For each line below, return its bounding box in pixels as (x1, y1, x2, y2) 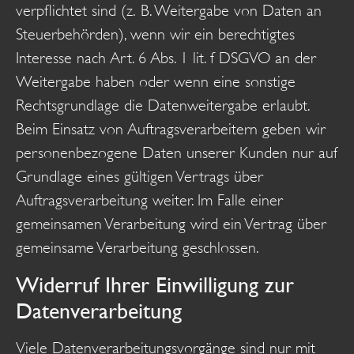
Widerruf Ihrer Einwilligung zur (16, 271, 294, 297)
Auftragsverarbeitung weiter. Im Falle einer (16, 191, 283, 210)
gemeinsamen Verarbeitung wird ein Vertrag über (16, 215, 326, 234)
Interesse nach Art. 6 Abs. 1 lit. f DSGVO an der (16, 49, 316, 68)
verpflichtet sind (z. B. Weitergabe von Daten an (16, 2, 322, 21)
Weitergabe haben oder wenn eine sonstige (16, 73, 296, 92)
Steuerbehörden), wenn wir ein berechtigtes (16, 25, 295, 44)
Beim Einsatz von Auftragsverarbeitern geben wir (16, 120, 326, 139)
